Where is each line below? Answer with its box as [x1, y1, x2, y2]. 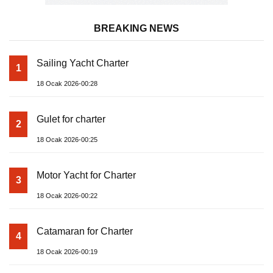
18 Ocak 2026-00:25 [37, 136, 97, 144]
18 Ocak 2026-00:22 [37, 192, 97, 200]
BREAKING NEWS [94, 23, 179, 34]
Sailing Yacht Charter [37, 58, 129, 69]
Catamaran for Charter [37, 226, 133, 237]
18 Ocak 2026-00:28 [37, 80, 97, 88]
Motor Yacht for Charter [37, 170, 136, 181]
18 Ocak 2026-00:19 [37, 248, 97, 256]
